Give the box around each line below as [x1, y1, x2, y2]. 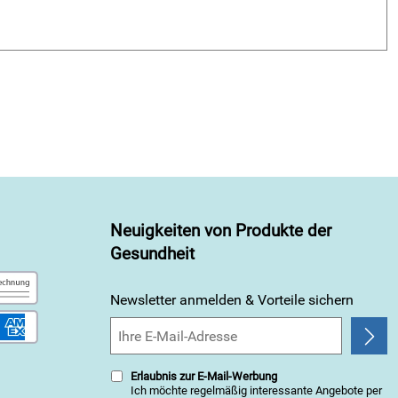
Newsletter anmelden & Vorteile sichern [110, 291, 354, 308]
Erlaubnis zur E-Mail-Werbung [131, 370, 277, 383]
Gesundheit [110, 244, 195, 264]
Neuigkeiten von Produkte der [110, 221, 331, 241]
